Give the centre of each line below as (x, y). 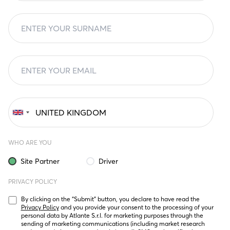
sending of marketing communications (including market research (113, 224)
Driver (108, 161)
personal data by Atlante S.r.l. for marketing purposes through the (112, 215)
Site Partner (40, 161)
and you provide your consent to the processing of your (136, 207)
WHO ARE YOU (30, 142)
